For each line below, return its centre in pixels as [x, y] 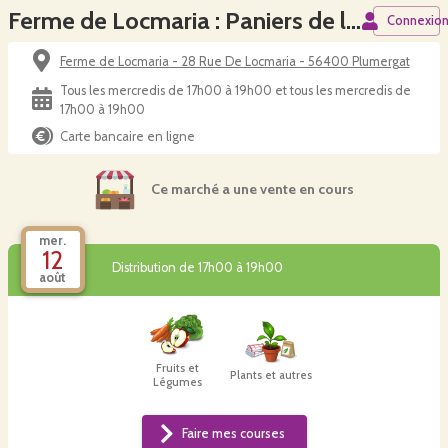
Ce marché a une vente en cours [252, 189]
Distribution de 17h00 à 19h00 [197, 268]
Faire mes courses [233, 434]
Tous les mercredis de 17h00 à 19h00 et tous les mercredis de [235, 90]
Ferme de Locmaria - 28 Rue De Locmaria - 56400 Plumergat [234, 61]
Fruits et [177, 368]
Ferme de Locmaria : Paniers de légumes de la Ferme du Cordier [353, 20]
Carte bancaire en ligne [127, 136]
